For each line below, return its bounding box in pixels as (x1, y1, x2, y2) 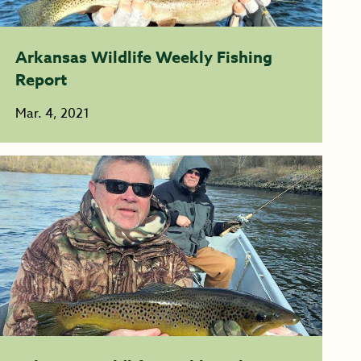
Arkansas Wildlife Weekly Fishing (15, 46, 272, 68)
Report (15, 68, 67, 90)
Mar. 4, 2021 (15, 104, 89, 123)
